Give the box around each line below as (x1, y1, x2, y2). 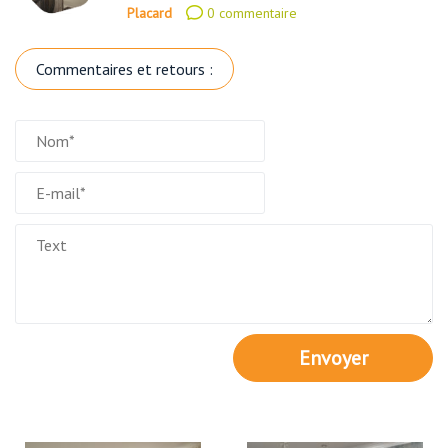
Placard (127, 3, 172, 22)
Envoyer (298, 345, 368, 372)
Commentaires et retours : (36, 59, 213, 80)
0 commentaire (203, 4, 297, 23)
